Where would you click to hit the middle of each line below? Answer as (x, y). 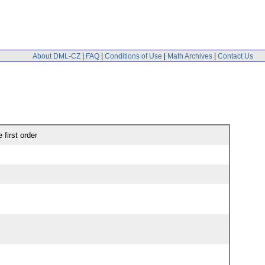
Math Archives (190, 56)
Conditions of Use (133, 56)
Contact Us (235, 56)
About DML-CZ (56, 56)
